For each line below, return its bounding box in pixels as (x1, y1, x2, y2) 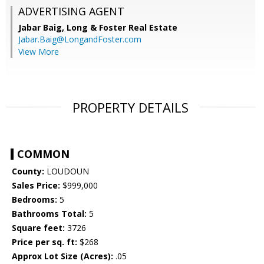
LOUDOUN (44, 166, 89, 177)
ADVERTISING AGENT (18, 4, 124, 19)
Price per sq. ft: (12, 236, 77, 248)
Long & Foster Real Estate (67, 22, 177, 34)
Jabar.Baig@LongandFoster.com (18, 34, 141, 45)
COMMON (17, 147, 70, 161)
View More (18, 46, 59, 58)
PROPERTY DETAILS (72, 98, 189, 117)
